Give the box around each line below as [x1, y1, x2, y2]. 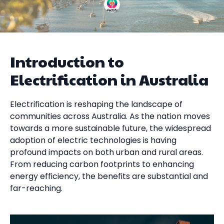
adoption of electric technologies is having [10, 134, 176, 146]
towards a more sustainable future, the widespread [10, 122, 211, 134]
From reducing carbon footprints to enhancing [10, 158, 194, 170]
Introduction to [10, 51, 124, 71]
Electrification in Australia [10, 69, 208, 89]
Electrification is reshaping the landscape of [10, 98, 182, 110]
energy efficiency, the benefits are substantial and [10, 170, 208, 182]
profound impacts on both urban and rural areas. [10, 146, 203, 158]
